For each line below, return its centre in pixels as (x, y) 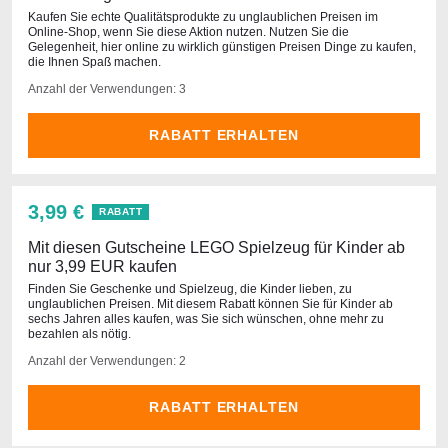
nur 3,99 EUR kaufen (102, 266)
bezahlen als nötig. (79, 334)
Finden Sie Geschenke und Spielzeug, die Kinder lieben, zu (190, 289)
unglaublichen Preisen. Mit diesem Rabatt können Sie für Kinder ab (210, 304)
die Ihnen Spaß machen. (94, 62)
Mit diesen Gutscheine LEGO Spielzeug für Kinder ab (216, 247)
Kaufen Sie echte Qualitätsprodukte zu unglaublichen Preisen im (203, 17)
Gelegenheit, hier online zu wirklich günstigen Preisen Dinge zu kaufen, (222, 47)
